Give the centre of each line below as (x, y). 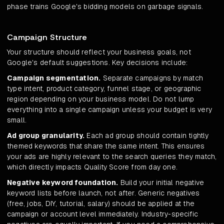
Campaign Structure (47, 37)
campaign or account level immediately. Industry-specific (103, 214)
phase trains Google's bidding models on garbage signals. (105, 7)
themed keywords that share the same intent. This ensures (106, 146)
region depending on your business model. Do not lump (101, 99)
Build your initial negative (161, 183)
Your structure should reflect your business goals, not (99, 52)
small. (17, 120)
